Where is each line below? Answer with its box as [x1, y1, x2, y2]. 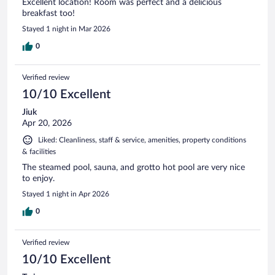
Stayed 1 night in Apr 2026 [22, 190, 109, 198]
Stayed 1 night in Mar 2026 [22, 25, 110, 33]
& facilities [22, 147, 56, 155]
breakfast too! [22, 9, 75, 18]
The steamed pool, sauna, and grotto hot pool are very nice [22, 163, 245, 172]
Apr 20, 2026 [22, 118, 72, 128]
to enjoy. [22, 174, 55, 183]
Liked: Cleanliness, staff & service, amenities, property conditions [38, 136, 246, 144]
